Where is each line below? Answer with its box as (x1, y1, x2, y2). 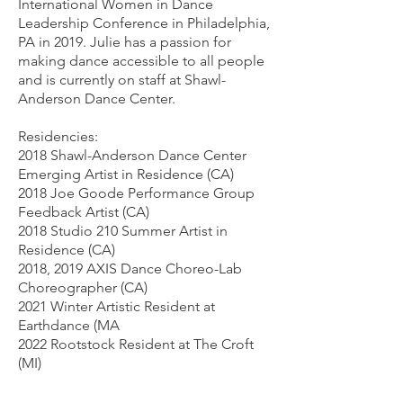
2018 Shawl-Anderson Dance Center (18, 147, 246, 164)
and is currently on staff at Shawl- (18, 71, 226, 88)
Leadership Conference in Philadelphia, (18, 14, 270, 31)
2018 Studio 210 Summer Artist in (18, 222, 228, 239)
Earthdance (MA (18, 317, 120, 334)
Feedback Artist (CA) (18, 203, 149, 220)
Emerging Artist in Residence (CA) (18, 166, 234, 183)
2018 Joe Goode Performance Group (18, 184, 255, 201)
